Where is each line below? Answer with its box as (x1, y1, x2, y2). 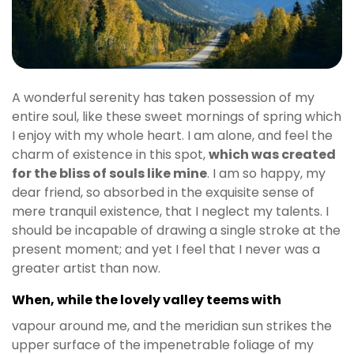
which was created (209, 145, 336, 164)
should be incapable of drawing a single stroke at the (12, 220, 341, 239)
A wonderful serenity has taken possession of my (12, 88, 314, 107)
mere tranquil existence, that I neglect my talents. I (12, 201, 329, 220)
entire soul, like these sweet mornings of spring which (12, 107, 341, 126)
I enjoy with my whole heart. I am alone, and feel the (12, 126, 333, 145)
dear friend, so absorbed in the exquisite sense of (12, 183, 314, 201)
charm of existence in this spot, (12, 145, 209, 164)
